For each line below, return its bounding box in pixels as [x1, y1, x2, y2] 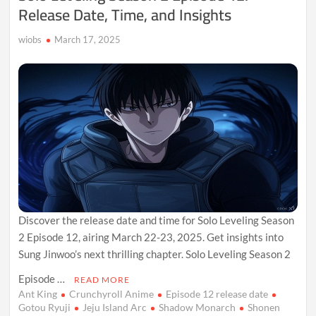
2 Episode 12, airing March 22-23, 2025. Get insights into [18, 230, 284, 243]
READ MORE [74, 274, 130, 285]
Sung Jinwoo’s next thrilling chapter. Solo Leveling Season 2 [18, 247, 291, 260]
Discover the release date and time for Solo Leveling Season [18, 213, 295, 226]
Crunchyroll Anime [69, 287, 154, 300]
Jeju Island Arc [83, 300, 147, 313]
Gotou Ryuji [18, 300, 71, 313]
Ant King [18, 287, 58, 300]
